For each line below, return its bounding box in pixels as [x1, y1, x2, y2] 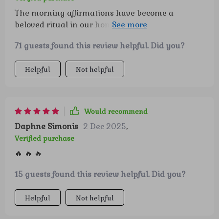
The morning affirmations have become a [15, 8, 174, 18]
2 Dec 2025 [83, 121, 126, 131]
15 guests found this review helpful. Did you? [15, 169, 186, 179]
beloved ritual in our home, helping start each [15, 20, 191, 30]
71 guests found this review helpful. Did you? [15, 41, 185, 51]
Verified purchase [15, 134, 74, 143]
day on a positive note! [15, 31, 101, 42]
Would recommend [84, 107, 148, 116]
